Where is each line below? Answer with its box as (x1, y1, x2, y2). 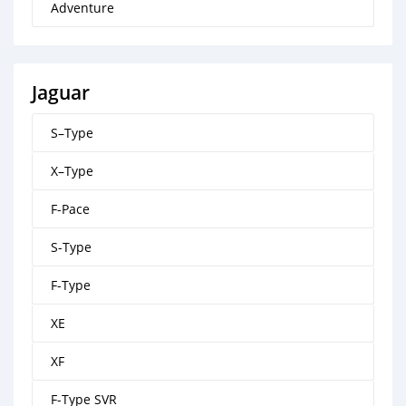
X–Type (51, 162, 93, 179)
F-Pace (51, 200, 90, 217)
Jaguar (32, 80, 90, 105)
